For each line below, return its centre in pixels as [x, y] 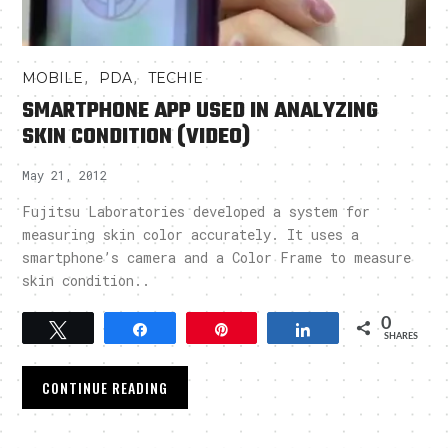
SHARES [400, 336]
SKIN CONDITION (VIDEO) [136, 136]
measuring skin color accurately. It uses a [191, 234]
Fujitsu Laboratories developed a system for [196, 211]
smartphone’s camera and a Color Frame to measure [217, 257]
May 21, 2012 [65, 174]
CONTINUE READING [105, 387]
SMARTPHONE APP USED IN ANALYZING [200, 110]
